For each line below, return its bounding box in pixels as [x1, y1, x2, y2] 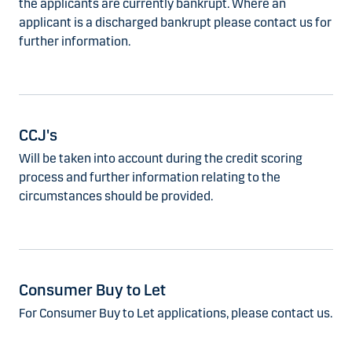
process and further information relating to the [19, 170, 280, 185]
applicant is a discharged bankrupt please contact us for [19, 15, 332, 31]
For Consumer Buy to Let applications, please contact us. [19, 306, 332, 321]
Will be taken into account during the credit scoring [19, 151, 302, 167]
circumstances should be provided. [19, 189, 213, 204]
